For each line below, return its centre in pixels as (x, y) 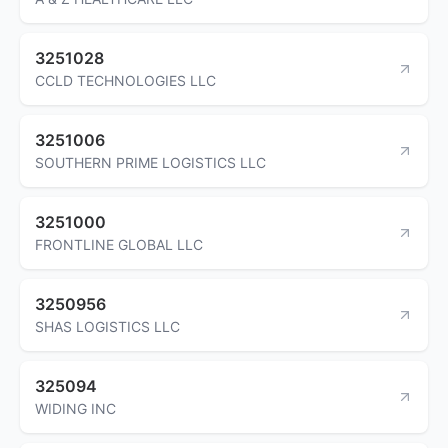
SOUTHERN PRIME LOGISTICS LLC (150, 162)
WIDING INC (75, 408)
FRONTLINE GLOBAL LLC (119, 244)
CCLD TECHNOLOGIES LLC (125, 80)
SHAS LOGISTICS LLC (107, 326)
